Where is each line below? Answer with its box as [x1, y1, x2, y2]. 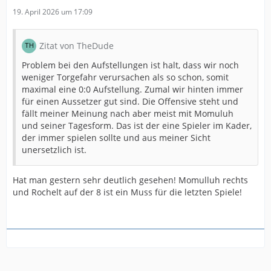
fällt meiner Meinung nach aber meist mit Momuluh [22, 108, 233, 119]
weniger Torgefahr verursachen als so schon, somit [22, 71, 229, 83]
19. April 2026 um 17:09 [13, 7, 93, 17]
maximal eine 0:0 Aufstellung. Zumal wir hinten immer [22, 83, 243, 95]
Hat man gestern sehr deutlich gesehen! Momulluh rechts [13, 174, 248, 186]
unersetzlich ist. [22, 144, 87, 155]
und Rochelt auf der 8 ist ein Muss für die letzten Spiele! [13, 186, 242, 198]
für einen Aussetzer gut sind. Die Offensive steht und [22, 96, 238, 107]
